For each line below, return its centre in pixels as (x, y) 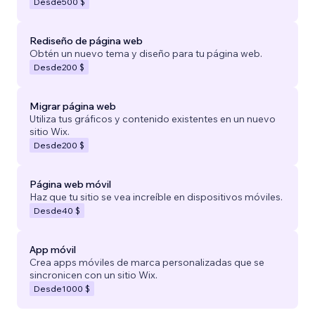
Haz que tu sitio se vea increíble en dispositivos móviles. (156, 197)
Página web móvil (70, 184)
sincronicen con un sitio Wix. (94, 275)
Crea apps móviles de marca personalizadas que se (147, 262)
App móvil (53, 249)
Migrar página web (73, 106)
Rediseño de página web (86, 40)
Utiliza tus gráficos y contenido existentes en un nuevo (153, 118)
